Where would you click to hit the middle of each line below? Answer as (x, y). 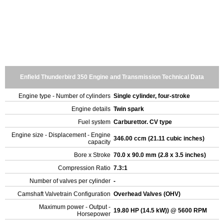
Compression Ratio (84, 168)
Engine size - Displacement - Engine (61, 135)
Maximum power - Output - (75, 207)
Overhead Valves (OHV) (148, 194)
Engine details (91, 109)
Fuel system (94, 122)
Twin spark (129, 109)
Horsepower (94, 214)
